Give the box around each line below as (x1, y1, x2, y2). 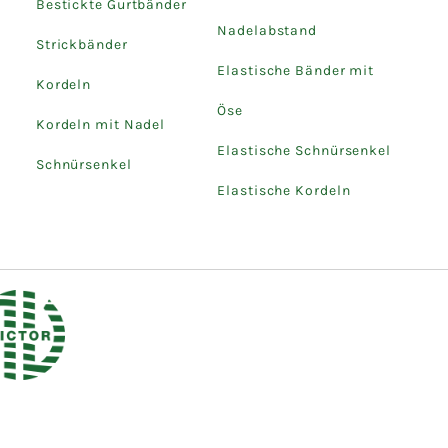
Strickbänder (35, 35, 128, 53)
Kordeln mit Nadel (35, 115, 166, 133)
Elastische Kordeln (217, 181, 351, 199)
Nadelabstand (217, 21, 318, 39)
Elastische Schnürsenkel (217, 141, 391, 159)
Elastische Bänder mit (217, 61, 375, 79)
